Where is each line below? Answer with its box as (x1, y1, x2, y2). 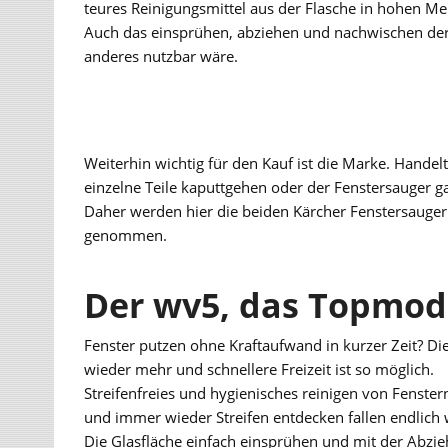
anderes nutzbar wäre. (84, 46, 239, 67)
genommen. (84, 224, 168, 245)
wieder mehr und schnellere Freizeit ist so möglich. (84, 359, 435, 380)
